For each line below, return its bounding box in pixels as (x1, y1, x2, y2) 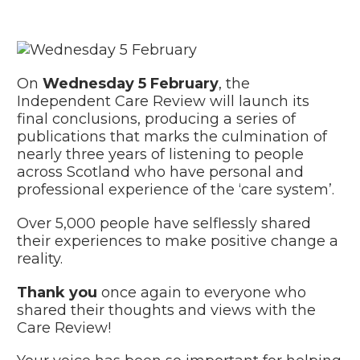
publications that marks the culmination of (17, 128, 327, 146)
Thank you (17, 283, 97, 301)
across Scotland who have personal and (17, 163, 304, 182)
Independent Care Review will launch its (17, 92, 309, 111)
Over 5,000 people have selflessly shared (17, 214, 311, 232)
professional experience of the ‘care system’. (17, 181, 334, 199)
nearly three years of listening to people (17, 145, 304, 164)
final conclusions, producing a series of (17, 110, 296, 129)
